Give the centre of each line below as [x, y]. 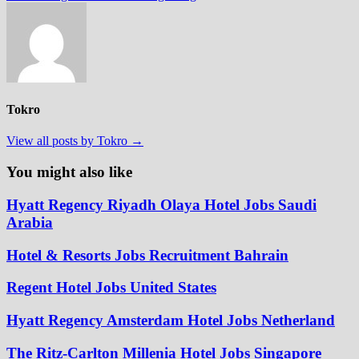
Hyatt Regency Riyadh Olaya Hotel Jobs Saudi [161, 204]
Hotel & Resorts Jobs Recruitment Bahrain [147, 255]
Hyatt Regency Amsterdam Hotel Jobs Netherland [171, 320]
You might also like [69, 172]
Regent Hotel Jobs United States [111, 288]
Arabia [30, 222]
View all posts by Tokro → [75, 141]
